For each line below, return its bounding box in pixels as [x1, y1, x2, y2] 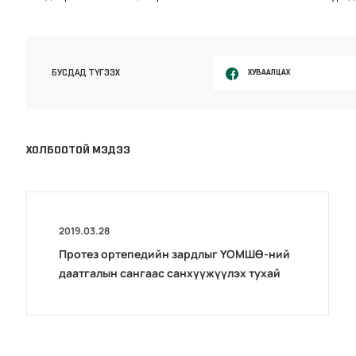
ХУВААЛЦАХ [247, 67, 290, 77]
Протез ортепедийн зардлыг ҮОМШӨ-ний [59, 246, 291, 261]
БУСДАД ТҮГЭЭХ [52, 67, 121, 79]
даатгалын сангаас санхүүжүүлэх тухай [59, 265, 281, 281]
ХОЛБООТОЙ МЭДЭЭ [26, 142, 131, 157]
